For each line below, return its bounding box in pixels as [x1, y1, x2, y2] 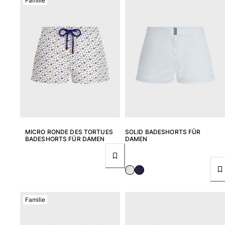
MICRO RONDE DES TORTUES [25, 128, 113, 136]
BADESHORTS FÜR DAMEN [25, 135, 105, 143]
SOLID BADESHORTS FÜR [125, 128, 201, 136]
